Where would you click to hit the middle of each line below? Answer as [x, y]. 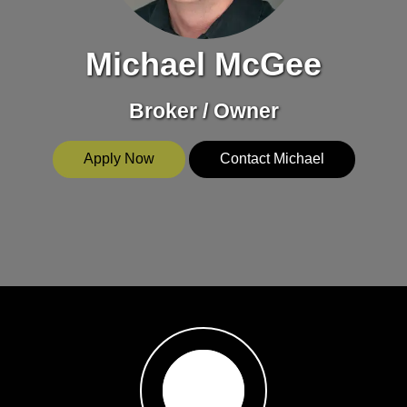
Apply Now [119, 159]
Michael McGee [203, 65]
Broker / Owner [203, 111]
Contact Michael [272, 159]
